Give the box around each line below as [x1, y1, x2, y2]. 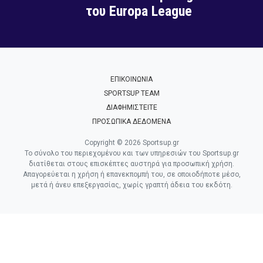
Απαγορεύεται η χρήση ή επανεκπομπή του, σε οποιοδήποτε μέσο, [22, 170, 241, 179]
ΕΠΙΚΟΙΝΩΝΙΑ [110, 75, 153, 84]
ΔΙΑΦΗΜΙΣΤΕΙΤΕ [106, 103, 157, 112]
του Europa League [86, 3, 192, 20]
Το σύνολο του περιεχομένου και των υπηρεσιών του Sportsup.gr [24, 149, 239, 158]
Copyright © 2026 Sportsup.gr [84, 139, 179, 147]
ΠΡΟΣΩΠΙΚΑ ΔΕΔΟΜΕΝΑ [92, 117, 171, 126]
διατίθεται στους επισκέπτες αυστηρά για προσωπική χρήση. [29, 160, 234, 168]
